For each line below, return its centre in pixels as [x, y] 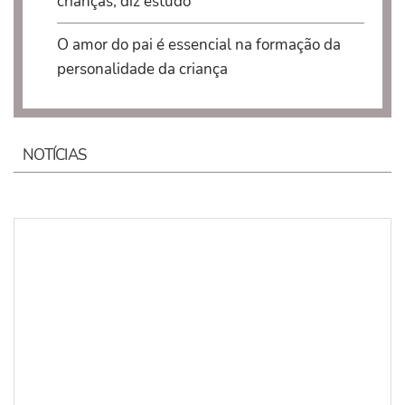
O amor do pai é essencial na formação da [198, 45]
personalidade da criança [142, 70]
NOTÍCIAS [55, 155]
